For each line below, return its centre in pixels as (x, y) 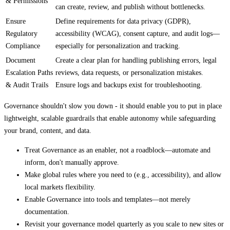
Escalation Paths (29, 72)
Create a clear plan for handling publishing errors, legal (136, 60)
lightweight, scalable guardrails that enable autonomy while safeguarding (110, 118)
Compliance (23, 46)
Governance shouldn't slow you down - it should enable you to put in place (113, 106)
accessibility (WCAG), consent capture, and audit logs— (138, 33)
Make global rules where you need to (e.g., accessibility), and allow (123, 175)
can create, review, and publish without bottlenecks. (130, 7)
